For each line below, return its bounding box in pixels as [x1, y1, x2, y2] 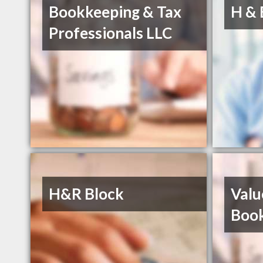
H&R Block [49, 184, 124, 204]
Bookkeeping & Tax [49, 2, 182, 22]
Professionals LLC [49, 23, 173, 43]
